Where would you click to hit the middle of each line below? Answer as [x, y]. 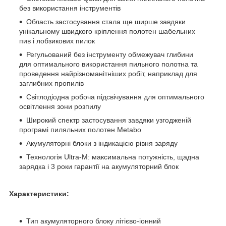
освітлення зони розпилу [60, 106]
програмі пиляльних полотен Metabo [80, 129]
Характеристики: [39, 193]
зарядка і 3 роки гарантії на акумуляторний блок [99, 166]
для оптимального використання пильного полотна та [108, 64]
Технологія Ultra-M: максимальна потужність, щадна [113, 157]
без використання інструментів [70, 8]
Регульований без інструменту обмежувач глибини [110, 54]
